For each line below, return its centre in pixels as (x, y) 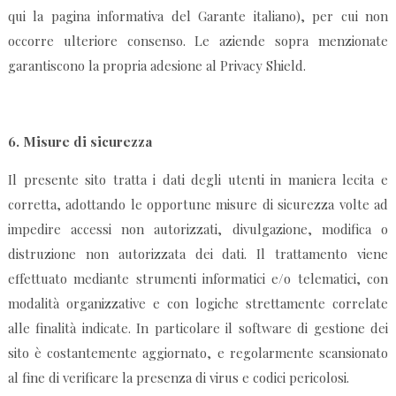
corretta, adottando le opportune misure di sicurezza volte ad (198, 205)
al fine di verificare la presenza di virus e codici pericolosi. (178, 378)
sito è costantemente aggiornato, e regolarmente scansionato (198, 353)
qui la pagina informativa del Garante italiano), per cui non (198, 16)
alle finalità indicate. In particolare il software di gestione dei (198, 328)
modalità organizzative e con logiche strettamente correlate (198, 304)
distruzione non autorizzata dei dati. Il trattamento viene (198, 254)
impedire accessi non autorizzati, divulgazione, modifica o (198, 229)
